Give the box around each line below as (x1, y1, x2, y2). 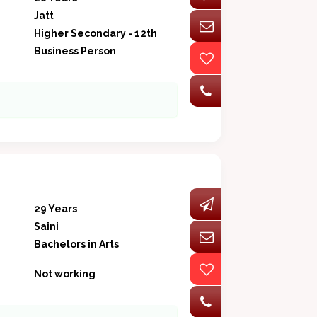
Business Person (33, 45, 116, 57)
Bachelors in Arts (33, 238, 119, 250)
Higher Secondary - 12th (33, 28, 157, 40)
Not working (33, 268, 96, 280)
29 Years (33, 203, 77, 215)
